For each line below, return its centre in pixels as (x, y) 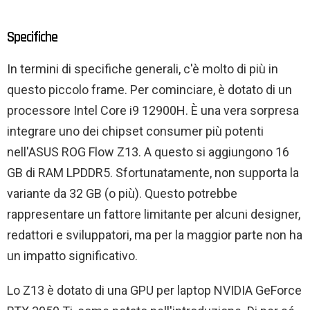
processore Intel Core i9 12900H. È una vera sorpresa (153, 111)
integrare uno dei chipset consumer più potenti (135, 131)
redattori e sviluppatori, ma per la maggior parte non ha (155, 235)
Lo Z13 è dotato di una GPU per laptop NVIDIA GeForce (154, 291)
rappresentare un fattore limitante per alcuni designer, (154, 215)
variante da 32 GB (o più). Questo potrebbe (122, 194)
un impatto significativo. (72, 256)
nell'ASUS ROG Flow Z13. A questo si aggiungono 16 (148, 152)
